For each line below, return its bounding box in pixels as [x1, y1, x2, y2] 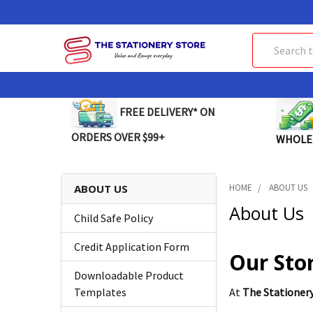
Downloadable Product [74, 268, 184, 283]
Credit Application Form [74, 240, 189, 254]
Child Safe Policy [74, 211, 153, 226]
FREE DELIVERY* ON [117, 104, 215, 119]
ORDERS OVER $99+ [71, 129, 165, 144]
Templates [74, 285, 126, 300]
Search [252, 34, 284, 48]
